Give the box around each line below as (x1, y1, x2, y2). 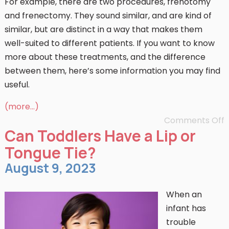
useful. (4, 79, 30, 90)
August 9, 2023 (4, 159, 96, 177)
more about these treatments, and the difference (4, 51, 205, 63)
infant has (166, 202, 206, 214)
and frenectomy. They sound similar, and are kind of (4, 10, 212, 21)
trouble (166, 216, 196, 228)
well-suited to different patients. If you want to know (4, 37, 215, 49)
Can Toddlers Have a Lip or (4, 125, 196, 146)
